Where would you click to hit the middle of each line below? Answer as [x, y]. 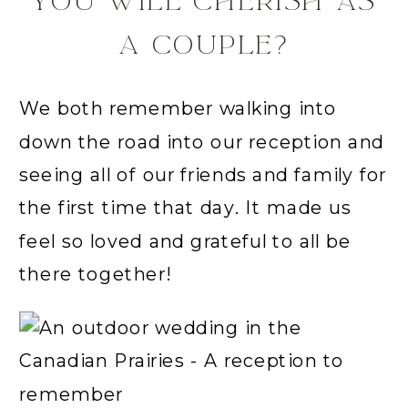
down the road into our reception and [202, 142]
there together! [95, 274]
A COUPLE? [204, 45]
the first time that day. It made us [185, 208]
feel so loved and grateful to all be [185, 241]
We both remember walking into [178, 108]
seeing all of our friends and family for [203, 175]
